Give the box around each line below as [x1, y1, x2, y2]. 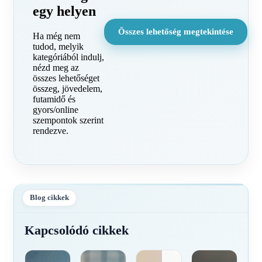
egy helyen [33, 4, 96, 19]
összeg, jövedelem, [33, 83, 102, 94]
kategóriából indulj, [33, 51, 104, 62]
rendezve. [33, 125, 68, 136]
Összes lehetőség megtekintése [118, 26, 233, 36]
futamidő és [33, 94, 75, 104]
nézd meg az [33, 62, 79, 73]
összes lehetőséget [33, 73, 99, 83]
